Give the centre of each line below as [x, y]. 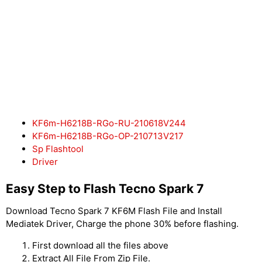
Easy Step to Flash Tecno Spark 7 [105, 189]
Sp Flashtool [58, 149]
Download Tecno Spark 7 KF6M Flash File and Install [114, 211]
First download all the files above [100, 245]
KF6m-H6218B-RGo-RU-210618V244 [109, 123]
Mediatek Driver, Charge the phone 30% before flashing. [122, 224]
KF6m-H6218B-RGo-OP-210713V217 [108, 136]
